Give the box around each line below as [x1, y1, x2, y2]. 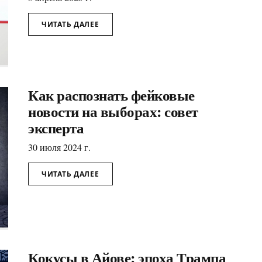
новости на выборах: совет [28, 100, 198, 122]
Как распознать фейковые [28, 84, 195, 106]
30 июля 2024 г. [28, 140, 91, 153]
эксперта [28, 116, 84, 139]
